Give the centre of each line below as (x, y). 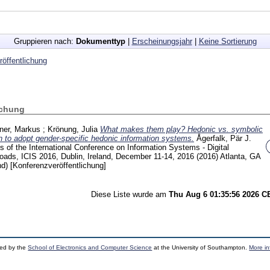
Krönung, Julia (73, 129)
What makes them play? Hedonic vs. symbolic (181, 129)
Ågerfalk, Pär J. (224, 138)
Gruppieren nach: (45, 41)
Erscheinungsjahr (162, 41)
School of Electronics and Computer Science (90, 247)
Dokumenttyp (100, 41)
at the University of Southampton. (201, 247)
